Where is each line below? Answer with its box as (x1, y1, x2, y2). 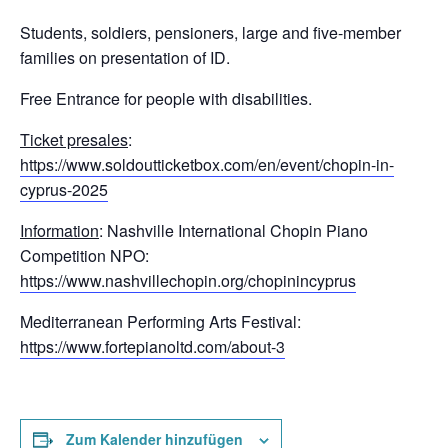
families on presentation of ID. (20, 46, 230, 69)
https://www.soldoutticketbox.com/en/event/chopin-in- (20, 153, 394, 176)
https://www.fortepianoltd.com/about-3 (20, 335, 285, 358)
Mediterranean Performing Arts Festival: (20, 310, 301, 333)
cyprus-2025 (20, 178, 108, 201)
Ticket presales (20, 128, 128, 151)
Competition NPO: (20, 244, 149, 267)
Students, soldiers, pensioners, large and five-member (20, 21, 401, 44)
